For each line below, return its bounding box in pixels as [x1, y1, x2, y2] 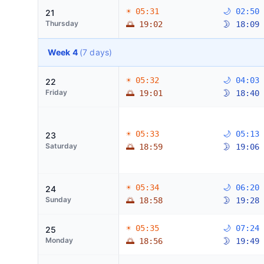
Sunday [45, 195, 71, 204]
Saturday [45, 141, 77, 150]
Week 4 [48, 47, 80, 57]
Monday [45, 236, 73, 245]
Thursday [45, 19, 78, 28]
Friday [45, 88, 67, 97]
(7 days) [79, 47, 113, 57]
